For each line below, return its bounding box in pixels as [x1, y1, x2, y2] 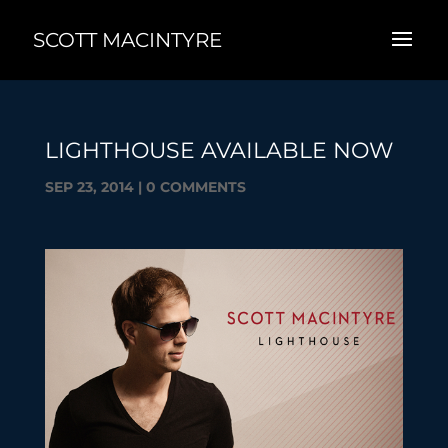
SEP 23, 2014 [44, 178, 134, 196]
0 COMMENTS [145, 178, 246, 196]
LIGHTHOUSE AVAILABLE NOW [44, 137, 393, 164]
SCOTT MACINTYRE [33, 28, 222, 52]
